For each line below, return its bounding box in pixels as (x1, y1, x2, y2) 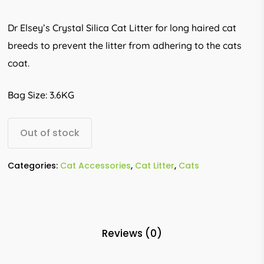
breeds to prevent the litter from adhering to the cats (8, 39, 242, 52)
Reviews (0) (101, 226, 162, 241)
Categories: (8, 160, 61, 172)
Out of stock (20, 126, 80, 140)
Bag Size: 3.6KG (8, 89, 75, 101)
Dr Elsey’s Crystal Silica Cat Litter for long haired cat (8, 22, 237, 34)
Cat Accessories (60, 160, 131, 172)
